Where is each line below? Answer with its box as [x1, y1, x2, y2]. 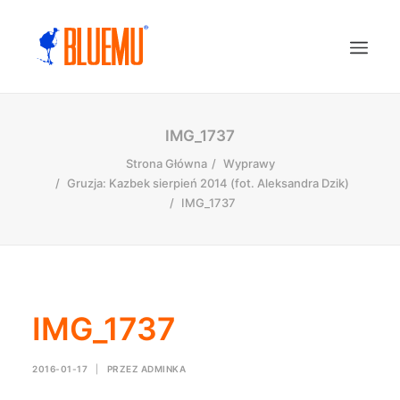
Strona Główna [125, 156, 207, 171]
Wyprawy [222, 156, 275, 171]
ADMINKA [140, 363, 186, 374]
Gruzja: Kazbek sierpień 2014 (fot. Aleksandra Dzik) [67, 176, 349, 190]
